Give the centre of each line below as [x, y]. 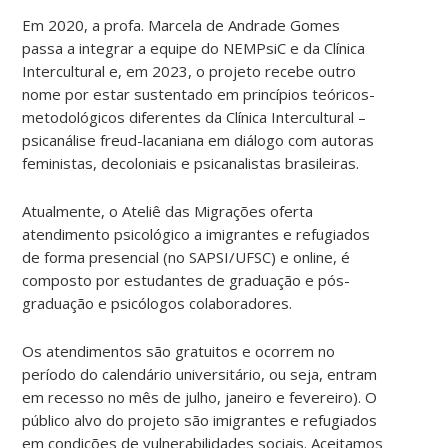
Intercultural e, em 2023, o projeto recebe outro [189, 70]
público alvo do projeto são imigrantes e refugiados [200, 419]
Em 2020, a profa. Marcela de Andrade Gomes [181, 24]
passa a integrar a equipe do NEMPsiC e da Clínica [194, 47]
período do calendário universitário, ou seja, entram [200, 373]
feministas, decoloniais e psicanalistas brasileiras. [191, 162]
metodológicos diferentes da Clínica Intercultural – [194, 116]
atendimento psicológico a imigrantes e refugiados [196, 233]
